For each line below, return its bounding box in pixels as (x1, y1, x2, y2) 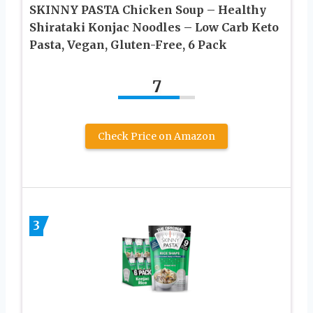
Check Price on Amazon (98, 129, 215, 143)
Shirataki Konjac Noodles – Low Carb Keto (29, 20, 279, 34)
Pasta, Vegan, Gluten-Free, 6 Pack (29, 37, 227, 52)
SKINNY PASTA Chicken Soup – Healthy (29, 2, 266, 17)
